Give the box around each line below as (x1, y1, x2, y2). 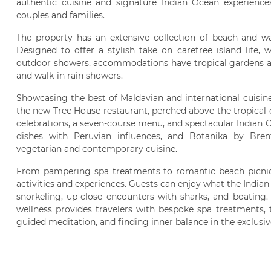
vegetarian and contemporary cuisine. (16, 143, 177, 154)
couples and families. (16, 10, 105, 21)
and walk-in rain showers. (16, 70, 123, 81)
